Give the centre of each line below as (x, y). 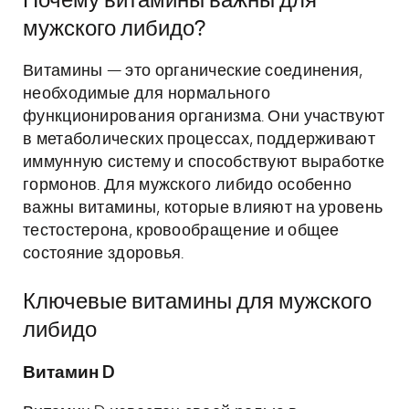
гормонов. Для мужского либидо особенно (188, 185)
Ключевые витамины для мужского (197, 302)
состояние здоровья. (104, 254)
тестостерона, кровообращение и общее (181, 231)
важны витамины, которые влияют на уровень (203, 208)
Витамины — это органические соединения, (193, 71)
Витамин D (68, 373)
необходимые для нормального (147, 94)
